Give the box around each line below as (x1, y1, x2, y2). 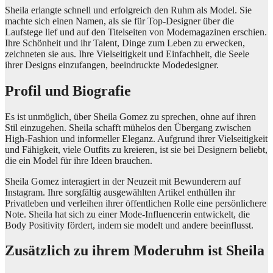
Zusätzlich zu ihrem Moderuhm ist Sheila (5, 243, 264, 259)
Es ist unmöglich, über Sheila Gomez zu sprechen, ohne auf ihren (5, 111, 256, 122)
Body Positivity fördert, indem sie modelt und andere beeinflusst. (5, 219, 253, 230)
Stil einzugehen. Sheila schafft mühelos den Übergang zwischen (5, 122, 251, 133)
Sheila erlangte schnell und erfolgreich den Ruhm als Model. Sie (5, 4, 252, 15)
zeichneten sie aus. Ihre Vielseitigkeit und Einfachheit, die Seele (5, 48, 249, 59)
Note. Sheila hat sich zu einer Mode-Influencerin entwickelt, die (5, 208, 250, 219)
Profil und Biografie (5, 82, 131, 99)
